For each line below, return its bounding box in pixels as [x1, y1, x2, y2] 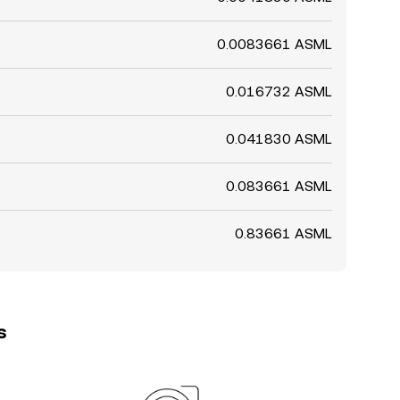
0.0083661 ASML [217, 36, 332, 53]
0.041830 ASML [226, 130, 332, 147]
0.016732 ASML [226, 83, 332, 100]
